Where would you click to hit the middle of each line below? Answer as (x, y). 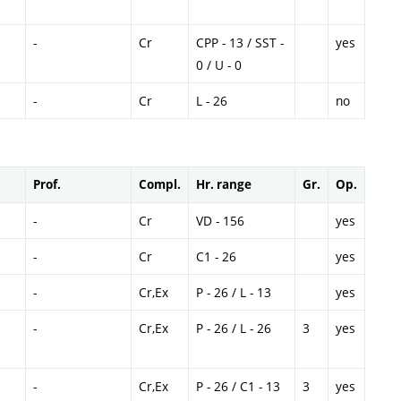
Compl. (160, 184)
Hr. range (224, 184)
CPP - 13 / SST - (240, 43)
